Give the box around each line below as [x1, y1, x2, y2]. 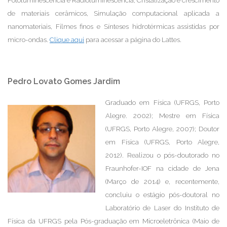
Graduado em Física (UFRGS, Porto [105, 98, 219, 107]
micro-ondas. [8, 35, 50, 44]
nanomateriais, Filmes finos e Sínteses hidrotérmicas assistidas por [8, 22, 219, 31]
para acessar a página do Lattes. [84, 35, 181, 44]
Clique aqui [50, 35, 84, 44]
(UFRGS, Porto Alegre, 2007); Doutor [105, 125, 219, 133]
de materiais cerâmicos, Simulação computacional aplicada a [8, 9, 219, 18]
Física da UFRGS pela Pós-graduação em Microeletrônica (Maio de [8, 217, 219, 225]
